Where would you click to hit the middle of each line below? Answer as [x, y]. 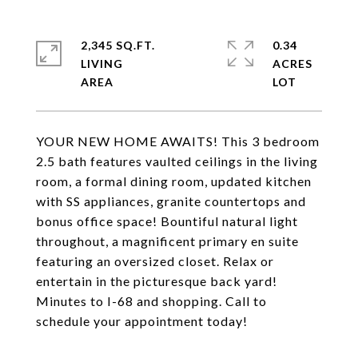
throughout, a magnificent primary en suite [167, 241]
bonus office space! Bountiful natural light [167, 221]
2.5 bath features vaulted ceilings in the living [177, 161]
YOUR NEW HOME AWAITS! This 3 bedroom [178, 141]
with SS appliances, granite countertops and [171, 201]
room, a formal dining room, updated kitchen [174, 181]
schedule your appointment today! [142, 321]
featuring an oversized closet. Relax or [155, 261]
